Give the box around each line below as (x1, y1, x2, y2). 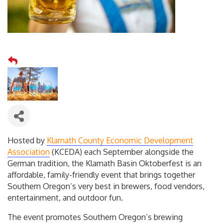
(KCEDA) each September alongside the (50, 147, 194, 157)
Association (7, 147, 50, 157)
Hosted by (7, 135, 47, 146)
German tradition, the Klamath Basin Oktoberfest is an (7, 158, 202, 169)
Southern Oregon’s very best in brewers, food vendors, (7, 181, 205, 192)
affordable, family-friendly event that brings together (7, 170, 195, 180)
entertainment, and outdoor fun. (7, 193, 123, 203)
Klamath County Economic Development (47, 135, 193, 146)
